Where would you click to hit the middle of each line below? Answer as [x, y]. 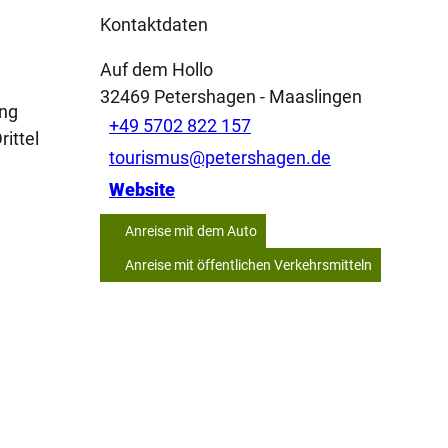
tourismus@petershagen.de [220, 158]
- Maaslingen [309, 96]
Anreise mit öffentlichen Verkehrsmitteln [248, 264]
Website [142, 190]
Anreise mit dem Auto [191, 230]
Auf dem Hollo [156, 69]
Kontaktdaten [154, 24]
